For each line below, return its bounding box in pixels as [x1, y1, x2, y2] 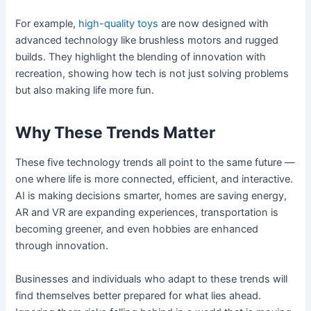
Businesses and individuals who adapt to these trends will [15, 272, 288, 285]
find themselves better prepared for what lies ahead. [15, 289, 262, 302]
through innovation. [15, 239, 109, 253]
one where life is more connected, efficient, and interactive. [15, 173, 294, 186]
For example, [15, 17, 76, 31]
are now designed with [158, 17, 269, 31]
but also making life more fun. [15, 84, 155, 97]
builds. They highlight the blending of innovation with [15, 51, 267, 64]
